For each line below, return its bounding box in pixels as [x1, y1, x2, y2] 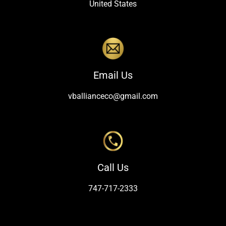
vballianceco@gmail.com [68, 91, 158, 101]
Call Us [97, 161, 129, 174]
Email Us [93, 69, 133, 81]
